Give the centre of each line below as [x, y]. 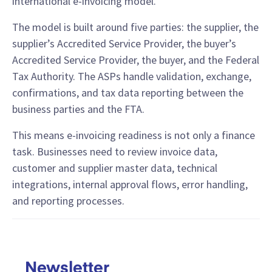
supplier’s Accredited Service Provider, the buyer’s [124, 43]
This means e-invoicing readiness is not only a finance [134, 135]
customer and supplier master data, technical [115, 168]
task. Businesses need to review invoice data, [115, 151]
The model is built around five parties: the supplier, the [135, 27]
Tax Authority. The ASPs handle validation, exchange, [132, 76]
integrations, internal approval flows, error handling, [130, 184]
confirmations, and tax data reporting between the [128, 93]
